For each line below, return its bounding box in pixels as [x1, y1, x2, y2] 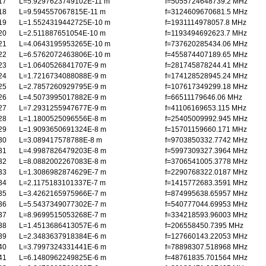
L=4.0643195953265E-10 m [19, 40, 110, 48]
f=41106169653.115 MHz [165, 104, 246, 112]
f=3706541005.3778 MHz [165, 157, 248, 166]
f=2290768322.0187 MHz [165, 168, 248, 176]
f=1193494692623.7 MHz [165, 29, 247, 37]
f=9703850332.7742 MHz [165, 136, 248, 144]
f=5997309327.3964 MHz [165, 147, 248, 155]
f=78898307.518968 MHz [165, 243, 248, 251]
